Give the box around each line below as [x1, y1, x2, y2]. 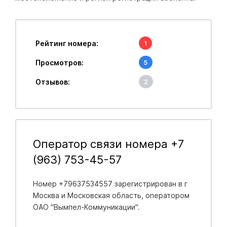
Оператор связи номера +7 [32, 137, 184, 150]
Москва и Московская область [32, 191, 141, 200]
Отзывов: [35, 77, 70, 86]
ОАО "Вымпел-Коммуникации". [32, 202, 140, 211]
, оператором [141, 191, 190, 200]
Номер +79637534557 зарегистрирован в [32, 179, 184, 188]
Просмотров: [35, 58, 84, 67]
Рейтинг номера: [35, 39, 98, 48]
